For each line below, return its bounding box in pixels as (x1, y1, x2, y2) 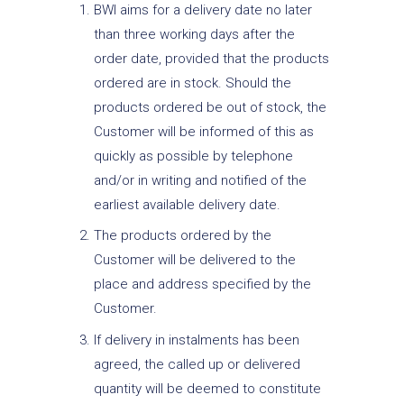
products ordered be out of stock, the (93, 98, 326, 115)
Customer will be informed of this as (93, 123, 314, 140)
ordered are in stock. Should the (93, 74, 291, 91)
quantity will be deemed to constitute (93, 380, 321, 397)
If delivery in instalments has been (93, 331, 299, 348)
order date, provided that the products (93, 50, 329, 67)
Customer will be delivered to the (93, 252, 296, 269)
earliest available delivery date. (93, 196, 280, 213)
